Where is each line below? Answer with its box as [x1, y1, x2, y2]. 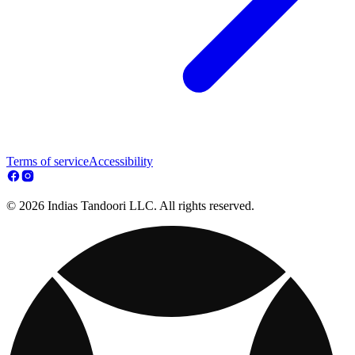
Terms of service [6, 155, 89, 169]
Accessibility [89, 155, 153, 169]
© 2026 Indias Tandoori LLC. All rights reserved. [6, 199, 254, 213]
